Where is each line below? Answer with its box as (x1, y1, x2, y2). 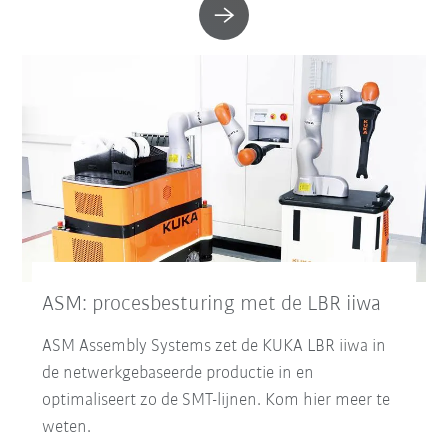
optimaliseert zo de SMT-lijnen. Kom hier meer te (42, 390, 391, 410)
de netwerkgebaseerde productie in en (42, 363, 315, 383)
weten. (42, 417, 92, 437)
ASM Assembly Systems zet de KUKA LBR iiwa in (42, 336, 387, 356)
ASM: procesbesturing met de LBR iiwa (42, 292, 382, 316)
